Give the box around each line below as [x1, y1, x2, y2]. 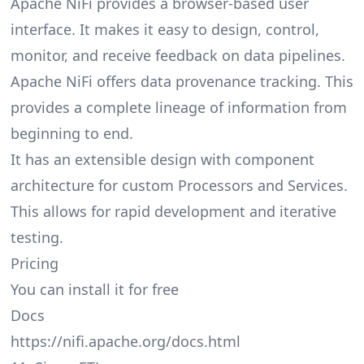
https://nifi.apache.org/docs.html [10, 331, 240, 352]
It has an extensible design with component [10, 149, 314, 170]
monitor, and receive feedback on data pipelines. [10, 45, 345, 66]
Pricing [10, 253, 58, 274]
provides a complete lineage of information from [10, 97, 347, 118]
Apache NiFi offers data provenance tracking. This [10, 71, 353, 92]
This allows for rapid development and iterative [10, 201, 336, 222]
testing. [10, 227, 63, 248]
